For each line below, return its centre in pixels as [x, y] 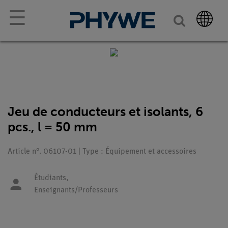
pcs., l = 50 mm [52, 127]
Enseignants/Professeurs [76, 190]
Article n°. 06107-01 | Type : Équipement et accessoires [102, 152]
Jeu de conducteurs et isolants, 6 [105, 112]
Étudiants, [51, 178]
